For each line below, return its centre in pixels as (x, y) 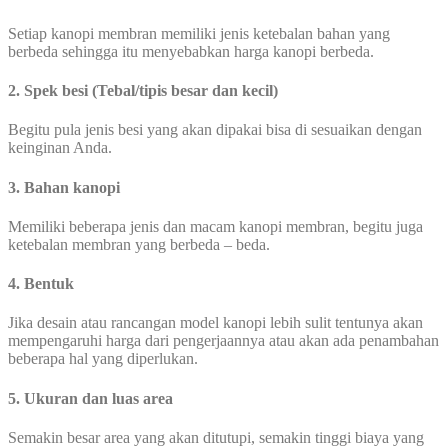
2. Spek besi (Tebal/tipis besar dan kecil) (143, 91)
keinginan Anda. (60, 148)
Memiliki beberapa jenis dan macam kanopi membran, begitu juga (215, 226)
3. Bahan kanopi (64, 187)
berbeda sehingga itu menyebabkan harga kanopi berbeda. (191, 51)
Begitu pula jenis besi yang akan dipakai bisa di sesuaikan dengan (215, 130)
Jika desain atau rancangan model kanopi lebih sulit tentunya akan (215, 323)
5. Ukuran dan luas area (90, 398)
